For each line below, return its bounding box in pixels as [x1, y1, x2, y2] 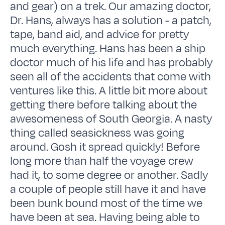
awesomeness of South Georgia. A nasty [10, 110, 212, 127]
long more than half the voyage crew [10, 153, 194, 169]
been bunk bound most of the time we [10, 195, 203, 211]
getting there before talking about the [10, 96, 197, 113]
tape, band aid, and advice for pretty [10, 26, 189, 43]
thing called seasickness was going [10, 125, 185, 141]
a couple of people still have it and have [10, 181, 206, 197]
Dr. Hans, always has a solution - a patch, [10, 12, 212, 29]
